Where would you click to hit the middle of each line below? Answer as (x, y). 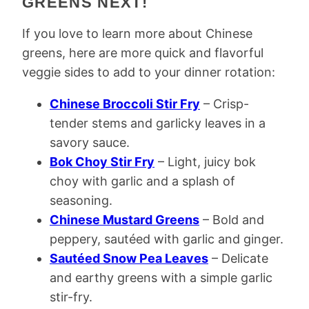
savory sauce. (90, 142)
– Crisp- (225, 104)
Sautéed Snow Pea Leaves (129, 258)
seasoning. (81, 200)
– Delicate (238, 258)
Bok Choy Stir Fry (102, 162)
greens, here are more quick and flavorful (143, 53)
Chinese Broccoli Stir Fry (125, 104)
